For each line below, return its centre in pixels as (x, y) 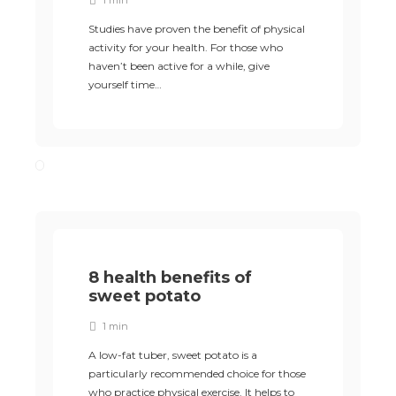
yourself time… (125, 84)
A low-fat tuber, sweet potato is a (173, 355)
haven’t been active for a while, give (179, 66)
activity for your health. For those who (186, 47)
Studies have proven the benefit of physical (197, 29)
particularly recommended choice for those (197, 373)
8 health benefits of (170, 278)
